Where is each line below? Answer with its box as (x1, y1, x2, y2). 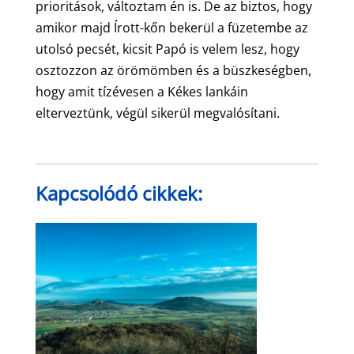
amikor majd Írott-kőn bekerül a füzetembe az (35, 18, 308, 36)
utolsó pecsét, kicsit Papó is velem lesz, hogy (35, 40, 299, 58)
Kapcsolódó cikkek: (35, 179, 202, 206)
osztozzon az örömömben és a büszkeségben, (35, 61, 311, 79)
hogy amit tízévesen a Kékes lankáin (35, 82, 248, 100)
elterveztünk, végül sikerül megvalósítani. (35, 104, 280, 122)
